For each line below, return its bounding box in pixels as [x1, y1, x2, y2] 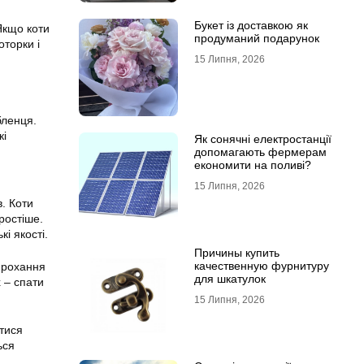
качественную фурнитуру [193, 259, 329, 272]
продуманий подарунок [193, 32, 319, 45]
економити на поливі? [193, 158, 311, 171]
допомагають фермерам [193, 145, 327, 158]
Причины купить [193, 246, 279, 259]
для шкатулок [193, 272, 266, 285]
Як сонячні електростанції [193, 132, 331, 145]
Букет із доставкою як [193, 19, 308, 32]
